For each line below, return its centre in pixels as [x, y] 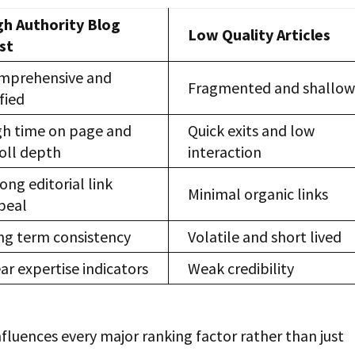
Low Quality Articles [260, 35]
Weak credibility [241, 269]
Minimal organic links [258, 194]
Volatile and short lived [265, 237]
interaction [225, 152]
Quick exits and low [252, 131]
